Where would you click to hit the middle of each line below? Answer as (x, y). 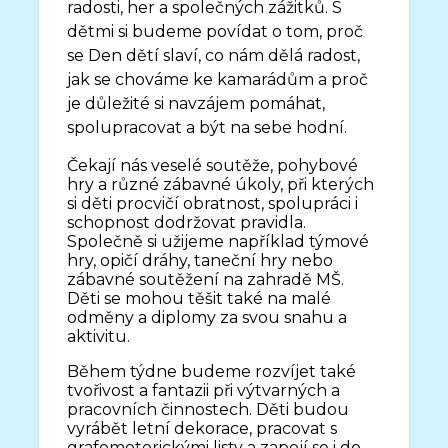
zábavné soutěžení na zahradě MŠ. (206, 279)
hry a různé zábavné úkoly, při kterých (221, 184)
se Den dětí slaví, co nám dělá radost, (214, 55)
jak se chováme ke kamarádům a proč (218, 79)
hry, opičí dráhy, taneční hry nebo (200, 260)
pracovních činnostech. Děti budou (208, 409)
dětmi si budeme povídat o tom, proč (215, 31)
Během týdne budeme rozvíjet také (212, 371)
